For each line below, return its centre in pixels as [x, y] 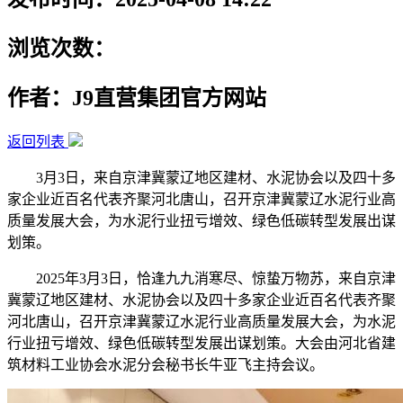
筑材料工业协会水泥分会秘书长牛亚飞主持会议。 [166, 364]
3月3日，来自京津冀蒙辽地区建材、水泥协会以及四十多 [201, 177]
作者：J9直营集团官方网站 [137, 98]
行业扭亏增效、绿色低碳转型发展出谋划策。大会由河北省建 [201, 343]
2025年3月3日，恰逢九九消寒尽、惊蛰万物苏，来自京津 [201, 278]
